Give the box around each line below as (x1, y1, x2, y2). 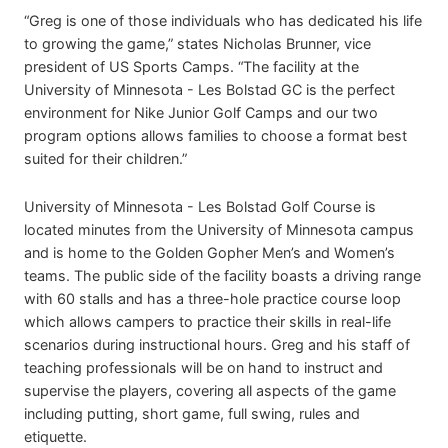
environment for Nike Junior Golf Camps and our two (24, 104, 378, 122)
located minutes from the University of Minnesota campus (24, 221, 414, 239)
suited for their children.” (24, 150, 187, 168)
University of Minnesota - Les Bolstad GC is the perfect (24, 81, 395, 99)
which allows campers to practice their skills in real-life (24, 313, 391, 331)
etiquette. (24, 428, 87, 446)
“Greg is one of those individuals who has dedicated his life (24, 12, 422, 30)
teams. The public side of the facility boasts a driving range (24, 267, 421, 285)
